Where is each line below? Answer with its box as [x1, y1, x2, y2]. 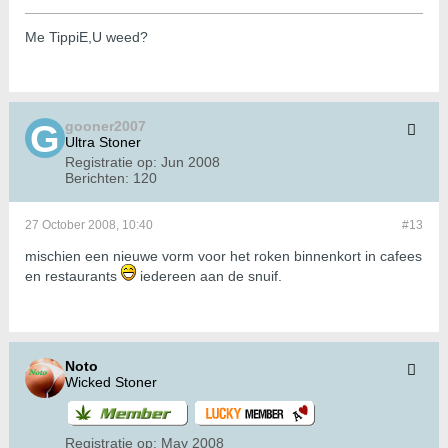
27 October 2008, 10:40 [25, 218, 153, 233]
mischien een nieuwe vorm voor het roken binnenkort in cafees [25, 248, 422, 265]
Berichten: [65, 170, 129, 187]
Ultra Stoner [65, 134, 141, 151]
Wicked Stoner [65, 374, 157, 391]
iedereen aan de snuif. [136, 268, 282, 285]
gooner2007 [65, 118, 146, 135]
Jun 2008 [161, 154, 220, 171]
